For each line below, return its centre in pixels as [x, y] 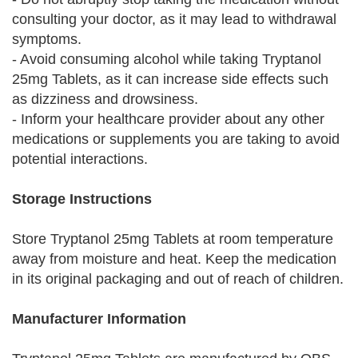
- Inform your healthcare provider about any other [168, 119]
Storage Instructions [82, 199]
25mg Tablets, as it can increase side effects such [170, 79]
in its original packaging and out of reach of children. [178, 279]
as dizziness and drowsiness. [105, 99]
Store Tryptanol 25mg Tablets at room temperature [173, 239]
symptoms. [47, 39]
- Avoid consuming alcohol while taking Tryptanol [167, 59]
